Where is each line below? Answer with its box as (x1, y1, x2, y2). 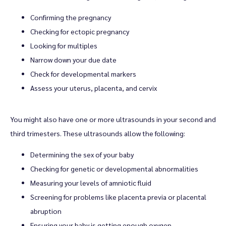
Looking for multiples (30, 41, 97, 50)
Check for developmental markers (30, 69, 136, 78)
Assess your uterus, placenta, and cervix (30, 83, 157, 92)
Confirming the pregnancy (30, 13, 111, 22)
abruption (30, 206, 62, 215)
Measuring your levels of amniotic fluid (30, 178, 151, 187)
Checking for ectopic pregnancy (30, 27, 129, 36)
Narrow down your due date (30, 55, 117, 64)
